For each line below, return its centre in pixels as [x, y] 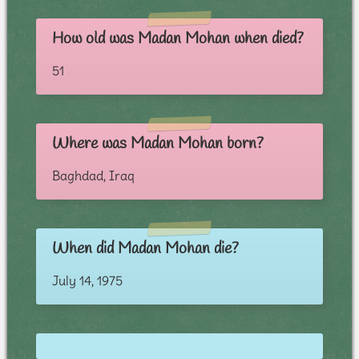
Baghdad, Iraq [93, 176]
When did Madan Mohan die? [145, 249]
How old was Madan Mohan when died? [177, 39]
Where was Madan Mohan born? [157, 144]
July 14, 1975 [87, 281]
